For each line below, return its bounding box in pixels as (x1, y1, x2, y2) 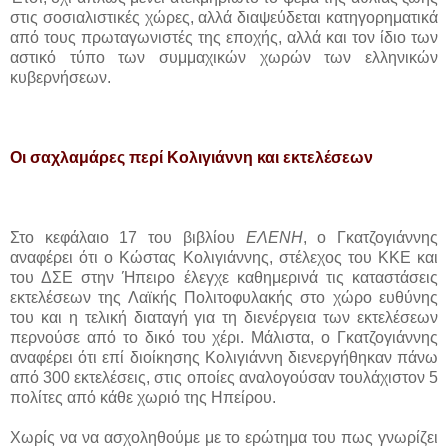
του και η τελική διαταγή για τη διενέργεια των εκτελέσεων (10, 308, 438, 326)
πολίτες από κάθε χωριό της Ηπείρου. (10, 388, 280, 406)
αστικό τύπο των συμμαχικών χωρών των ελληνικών (10, 48, 438, 66)
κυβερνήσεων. (10, 68, 111, 86)
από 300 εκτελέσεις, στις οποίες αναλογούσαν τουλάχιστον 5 (10, 368, 438, 386)
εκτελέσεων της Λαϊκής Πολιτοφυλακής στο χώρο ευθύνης (10, 288, 438, 306)
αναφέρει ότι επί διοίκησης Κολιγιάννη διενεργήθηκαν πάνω (10, 348, 438, 366)
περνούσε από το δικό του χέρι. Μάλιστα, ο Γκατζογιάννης (10, 328, 438, 346)
